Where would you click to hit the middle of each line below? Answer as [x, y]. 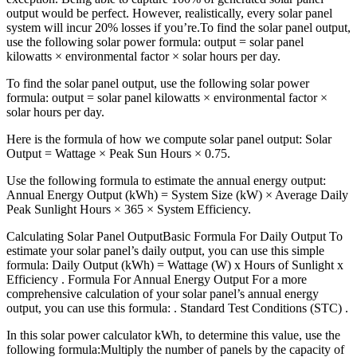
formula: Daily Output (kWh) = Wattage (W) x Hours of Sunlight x [175, 265]
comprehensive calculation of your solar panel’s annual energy [163, 294]
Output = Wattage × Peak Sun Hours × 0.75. [118, 154]
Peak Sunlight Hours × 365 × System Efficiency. [129, 210]
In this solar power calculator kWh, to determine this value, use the [173, 335]
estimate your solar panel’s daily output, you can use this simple [165, 251]
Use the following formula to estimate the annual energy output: [166, 181]
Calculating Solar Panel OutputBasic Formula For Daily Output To [175, 237]
